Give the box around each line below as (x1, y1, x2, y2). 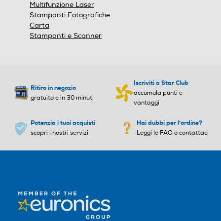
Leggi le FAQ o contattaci (137, 129, 209, 137)
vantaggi (134, 99, 159, 107)
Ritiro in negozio (31, 84, 76, 92)
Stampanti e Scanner (30, 32, 102, 40)
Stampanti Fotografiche (30, 11, 110, 20)
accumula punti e (134, 89, 183, 97)
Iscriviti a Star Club (134, 79, 188, 87)
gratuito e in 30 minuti (31, 94, 94, 102)
